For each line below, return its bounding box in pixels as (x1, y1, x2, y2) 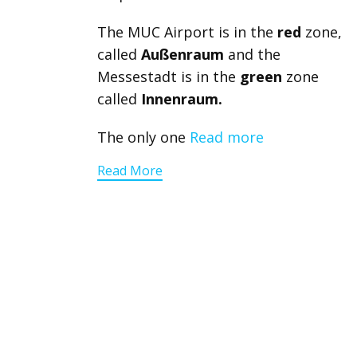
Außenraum (141, 45, 224, 64)
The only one (97, 127, 190, 147)
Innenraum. (141, 89, 222, 108)
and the (224, 45, 280, 64)
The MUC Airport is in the (97, 22, 277, 41)
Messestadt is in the (97, 67, 240, 86)
